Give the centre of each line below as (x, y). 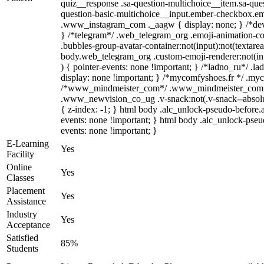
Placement (26, 191)
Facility (20, 154)
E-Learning (28, 143)
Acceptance (28, 225)
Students (22, 248)
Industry (22, 214)
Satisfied (22, 238)
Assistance (26, 201)
